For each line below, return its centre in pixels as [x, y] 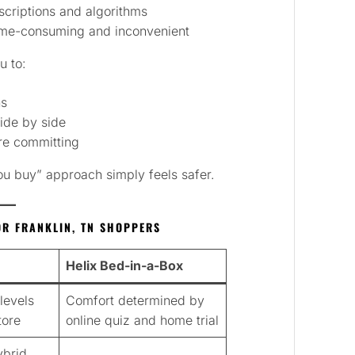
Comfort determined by [135, 301]
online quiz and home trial [142, 321]
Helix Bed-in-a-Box [124, 266]
